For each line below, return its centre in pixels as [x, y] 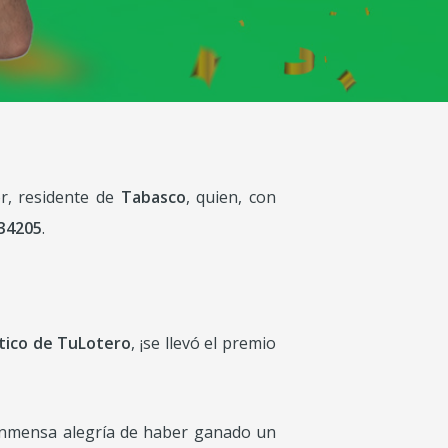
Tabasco [153, 197]
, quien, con [231, 197]
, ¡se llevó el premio [204, 343]
